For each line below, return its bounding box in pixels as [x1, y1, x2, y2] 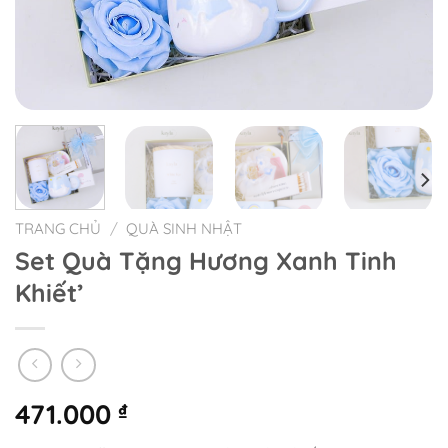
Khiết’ [15, 277, 84, 309]
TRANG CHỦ [15, 218, 101, 238]
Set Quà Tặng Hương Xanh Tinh [15, 245, 397, 277]
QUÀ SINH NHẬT [126, 218, 243, 238]
